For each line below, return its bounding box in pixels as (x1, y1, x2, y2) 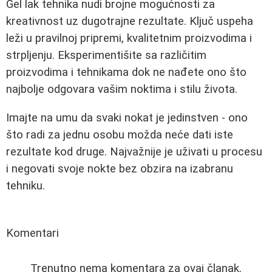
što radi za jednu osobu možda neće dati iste (6, 127, 233, 141)
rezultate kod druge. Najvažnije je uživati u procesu (6, 144, 262, 158)
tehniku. (6, 178, 45, 192)
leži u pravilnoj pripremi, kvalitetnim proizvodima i (6, 32, 252, 46)
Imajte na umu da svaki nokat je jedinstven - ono (6, 110, 248, 124)
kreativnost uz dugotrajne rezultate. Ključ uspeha (6, 15, 253, 29)
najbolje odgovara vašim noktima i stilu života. (6, 83, 237, 97)
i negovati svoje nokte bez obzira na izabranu (6, 161, 233, 175)
